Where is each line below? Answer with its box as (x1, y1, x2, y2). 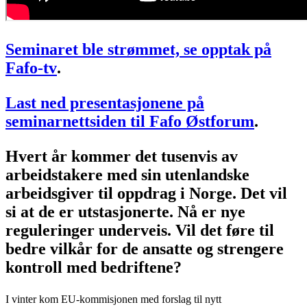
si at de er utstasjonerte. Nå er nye (5, 203, 245, 221)
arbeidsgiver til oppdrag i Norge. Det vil (5, 184, 287, 203)
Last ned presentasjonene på (5, 94, 204, 112)
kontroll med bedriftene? (5, 258, 182, 277)
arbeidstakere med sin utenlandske (5, 166, 249, 184)
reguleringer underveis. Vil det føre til (5, 221, 274, 240)
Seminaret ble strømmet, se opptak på (5, 40, 271, 59)
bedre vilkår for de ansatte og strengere (5, 240, 284, 258)
